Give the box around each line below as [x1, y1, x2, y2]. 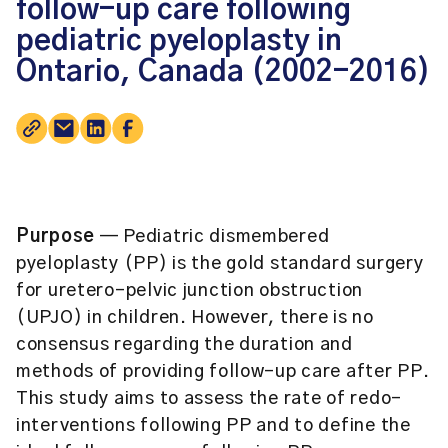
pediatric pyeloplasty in [16, 27, 342, 56]
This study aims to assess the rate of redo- [16, 390, 402, 408]
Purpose [16, 228, 96, 246]
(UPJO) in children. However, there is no [16, 309, 374, 327]
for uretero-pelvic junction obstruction [16, 282, 364, 300]
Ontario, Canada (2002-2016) [16, 58, 430, 87]
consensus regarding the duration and [16, 336, 353, 354]
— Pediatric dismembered [95, 228, 330, 246]
